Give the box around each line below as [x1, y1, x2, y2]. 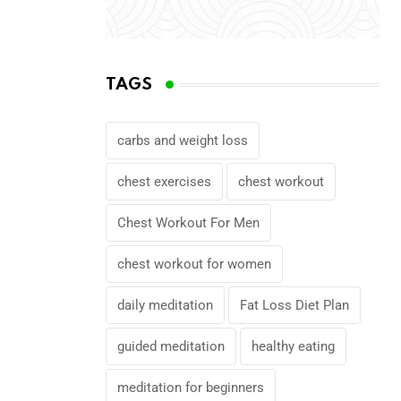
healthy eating [252, 338, 335, 354]
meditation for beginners [117, 380, 264, 396]
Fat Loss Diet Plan [240, 297, 349, 313]
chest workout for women [117, 256, 271, 272]
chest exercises [117, 174, 211, 190]
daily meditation [117, 297, 213, 313]
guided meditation [117, 338, 225, 354]
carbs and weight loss [117, 132, 248, 149]
